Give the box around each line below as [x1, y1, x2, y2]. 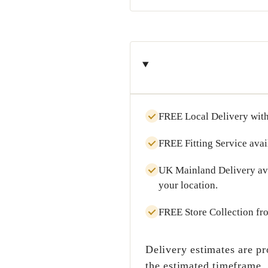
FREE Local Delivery [159, 111, 248, 122]
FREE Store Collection [159, 206, 254, 218]
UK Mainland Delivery [159, 165, 255, 176]
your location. [159, 179, 218, 191]
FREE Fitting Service [159, 138, 247, 149]
